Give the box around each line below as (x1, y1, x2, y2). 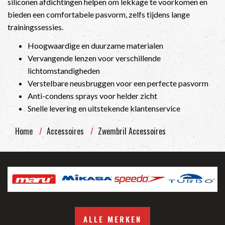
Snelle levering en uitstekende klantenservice (28, 103, 180, 113)
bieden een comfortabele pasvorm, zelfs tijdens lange (8, 9, 190, 19)
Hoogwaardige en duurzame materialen (28, 41, 163, 50)
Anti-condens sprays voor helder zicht (28, 91, 157, 100)
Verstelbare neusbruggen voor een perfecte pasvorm (28, 78, 208, 88)
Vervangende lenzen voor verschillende (28, 53, 161, 63)
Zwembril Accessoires (98, 125, 166, 137)
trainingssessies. (8, 22, 63, 32)
